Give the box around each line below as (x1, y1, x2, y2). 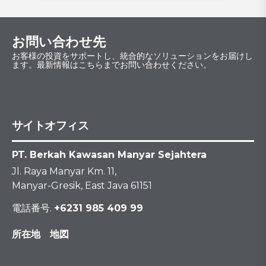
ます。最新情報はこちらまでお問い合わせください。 (12, 59, 211, 71)
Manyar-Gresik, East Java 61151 (12, 180, 152, 192)
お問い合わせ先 (12, 34, 106, 50)
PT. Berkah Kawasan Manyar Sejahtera (12, 149, 207, 161)
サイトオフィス (12, 119, 89, 133)
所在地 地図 (12, 229, 69, 240)
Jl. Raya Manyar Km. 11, (12, 166, 116, 178)
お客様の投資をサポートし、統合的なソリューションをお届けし (12, 50, 253, 62)
